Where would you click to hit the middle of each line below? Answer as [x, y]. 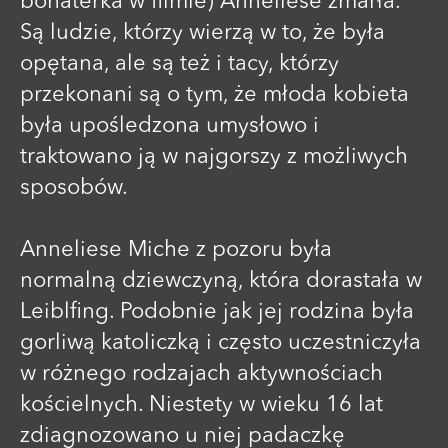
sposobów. [74, 187]
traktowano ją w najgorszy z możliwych [214, 156]
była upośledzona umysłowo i [169, 125]
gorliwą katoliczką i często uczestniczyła [220, 342]
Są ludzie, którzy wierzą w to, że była [202, 32]
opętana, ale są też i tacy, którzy [179, 63]
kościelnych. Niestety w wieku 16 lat [201, 404]
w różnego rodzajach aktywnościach [201, 373]
